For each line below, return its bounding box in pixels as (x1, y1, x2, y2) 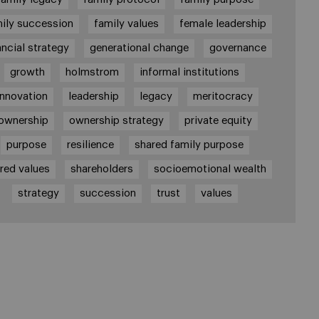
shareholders (70, 164, 134, 174)
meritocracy (193, 91, 253, 102)
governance (209, 43, 267, 53)
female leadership (179, 19, 266, 29)
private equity (184, 115, 252, 126)
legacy (140, 91, 173, 102)
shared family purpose (134, 140, 244, 150)
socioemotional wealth (154, 164, 267, 174)
